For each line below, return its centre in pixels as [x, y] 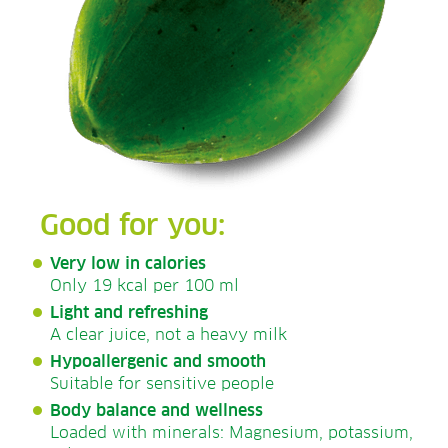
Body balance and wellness [156, 410]
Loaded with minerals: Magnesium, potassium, [231, 432]
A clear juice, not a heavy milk [168, 334]
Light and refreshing [129, 312]
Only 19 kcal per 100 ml [144, 285]
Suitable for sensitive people [162, 383]
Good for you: [132, 226]
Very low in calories [128, 263]
